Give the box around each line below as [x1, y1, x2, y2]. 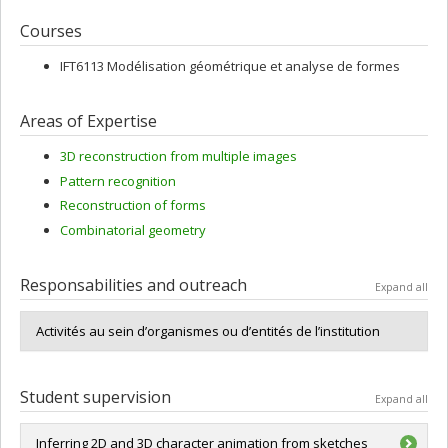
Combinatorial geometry [60, 220, 206, 239]
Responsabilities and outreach [20, 273, 247, 296]
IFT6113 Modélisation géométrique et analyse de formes [60, 56, 400, 75]
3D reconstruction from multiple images [60, 147, 297, 166]
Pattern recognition [60, 171, 176, 190]
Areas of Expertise [20, 109, 157, 132]
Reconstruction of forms [60, 196, 206, 215]
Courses [20, 19, 82, 42]
